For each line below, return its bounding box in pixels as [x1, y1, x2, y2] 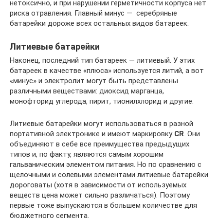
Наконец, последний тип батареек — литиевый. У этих [10, 56, 195, 65]
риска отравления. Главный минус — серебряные [10, 9, 177, 18]
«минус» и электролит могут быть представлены [10, 76, 178, 86]
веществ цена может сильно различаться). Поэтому [10, 191, 190, 200]
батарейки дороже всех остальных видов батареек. [10, 19, 189, 28]
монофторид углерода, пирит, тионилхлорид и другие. [10, 97, 194, 106]
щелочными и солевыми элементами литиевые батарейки [10, 170, 208, 180]
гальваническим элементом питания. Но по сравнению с [10, 160, 201, 169]
